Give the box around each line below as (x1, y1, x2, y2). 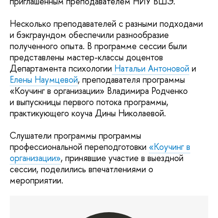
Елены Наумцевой (10, 73, 78, 86)
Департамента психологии (10, 62, 112, 74)
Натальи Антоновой (112, 62, 189, 74)
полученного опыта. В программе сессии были (10, 40, 187, 52)
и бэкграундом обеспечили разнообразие (10, 29, 169, 41)
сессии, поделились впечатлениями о (10, 163, 153, 175)
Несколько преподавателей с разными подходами (10, 18, 203, 30)
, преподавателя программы (78, 73, 185, 86)
